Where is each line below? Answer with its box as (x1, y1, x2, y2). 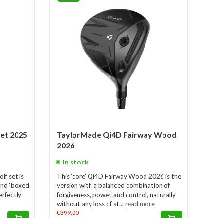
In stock (63, 158, 89, 166)
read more (125, 200, 155, 208)
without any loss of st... (57, 200, 125, 208)
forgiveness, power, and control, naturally (57, 191, 176, 199)
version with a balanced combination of (57, 182, 170, 189)
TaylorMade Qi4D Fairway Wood (57, 130, 177, 139)
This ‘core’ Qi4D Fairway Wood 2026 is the (57, 172, 181, 180)
